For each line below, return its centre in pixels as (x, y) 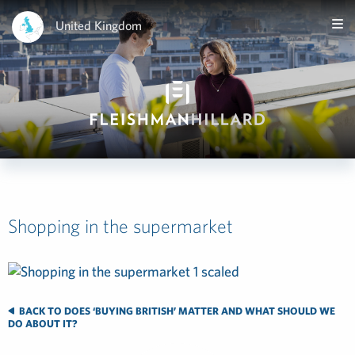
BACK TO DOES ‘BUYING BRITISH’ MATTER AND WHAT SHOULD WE (176, 311)
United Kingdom (99, 25)
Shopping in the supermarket (120, 226)
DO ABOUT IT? (43, 324)
